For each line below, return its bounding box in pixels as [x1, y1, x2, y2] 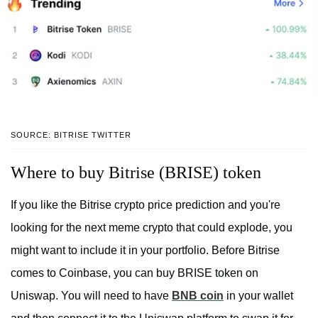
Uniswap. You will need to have [11, 290, 172, 302]
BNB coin [172, 290, 224, 302]
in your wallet [224, 290, 293, 302]
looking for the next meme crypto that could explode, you [11, 221, 292, 234]
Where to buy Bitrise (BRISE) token [11, 163, 261, 182]
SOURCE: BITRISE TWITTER [11, 131, 131, 140]
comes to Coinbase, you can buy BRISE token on [11, 267, 258, 280]
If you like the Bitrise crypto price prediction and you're [11, 199, 280, 212]
